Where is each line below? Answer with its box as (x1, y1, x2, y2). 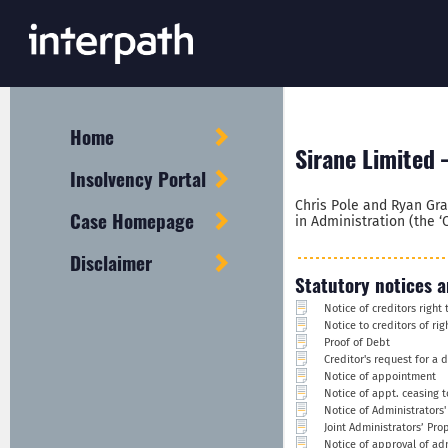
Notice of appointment (324, 370, 436, 383)
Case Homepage (70, 207, 194, 234)
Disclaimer (70, 249, 152, 276)
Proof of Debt (324, 336, 390, 349)
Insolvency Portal (70, 165, 206, 192)
